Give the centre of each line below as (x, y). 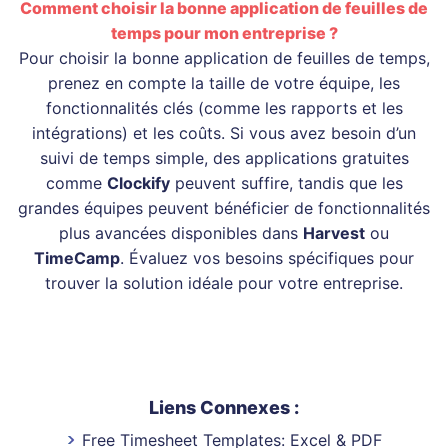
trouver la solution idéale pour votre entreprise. (224, 283)
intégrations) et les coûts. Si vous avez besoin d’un (224, 133)
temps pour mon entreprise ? (224, 33)
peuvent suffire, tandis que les (286, 183)
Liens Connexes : (224, 408)
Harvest (334, 233)
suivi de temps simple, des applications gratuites (224, 158)
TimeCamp (77, 258)
